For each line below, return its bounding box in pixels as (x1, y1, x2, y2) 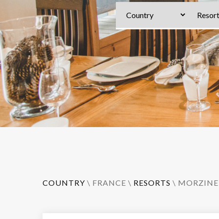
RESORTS (133, 178, 171, 187)
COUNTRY (43, 178, 85, 187)
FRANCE (92, 178, 126, 187)
